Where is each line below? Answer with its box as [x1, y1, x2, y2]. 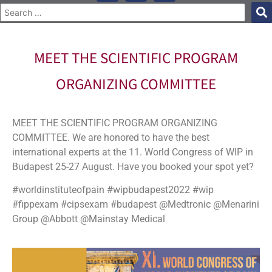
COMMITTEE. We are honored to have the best [12, 132, 209, 143]
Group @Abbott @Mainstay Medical [12, 213, 165, 225]
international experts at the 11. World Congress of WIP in [12, 146, 253, 158]
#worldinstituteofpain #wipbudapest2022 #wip [12, 184, 214, 196]
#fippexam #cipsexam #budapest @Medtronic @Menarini [12, 199, 259, 211]
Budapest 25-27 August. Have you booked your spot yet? [12, 161, 254, 172]
